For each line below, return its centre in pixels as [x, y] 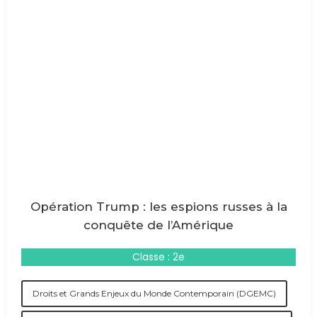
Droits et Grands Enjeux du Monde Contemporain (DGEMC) [154, 293]
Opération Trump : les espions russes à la [158, 207]
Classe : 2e [158, 257]
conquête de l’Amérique [158, 225]
